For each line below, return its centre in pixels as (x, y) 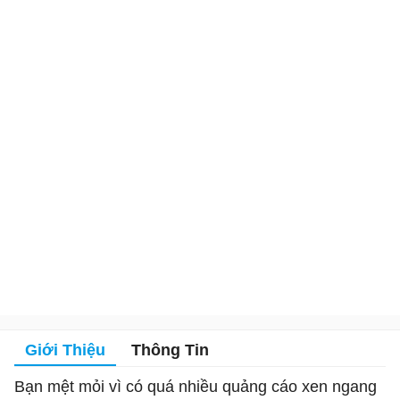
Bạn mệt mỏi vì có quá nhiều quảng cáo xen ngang (196, 386)
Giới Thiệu (65, 350)
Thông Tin (170, 350)
